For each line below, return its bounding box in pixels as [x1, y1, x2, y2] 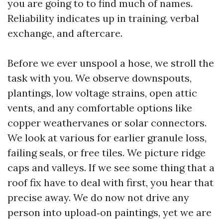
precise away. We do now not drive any [7, 191, 189, 204]
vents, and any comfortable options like [7, 102, 192, 114]
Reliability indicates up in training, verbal [7, 12, 199, 24]
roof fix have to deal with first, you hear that [7, 176, 214, 189]
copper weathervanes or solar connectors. [7, 116, 207, 129]
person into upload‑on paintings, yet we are [7, 206, 212, 219]
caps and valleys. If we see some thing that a [7, 161, 215, 174]
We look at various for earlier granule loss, [7, 131, 207, 144]
